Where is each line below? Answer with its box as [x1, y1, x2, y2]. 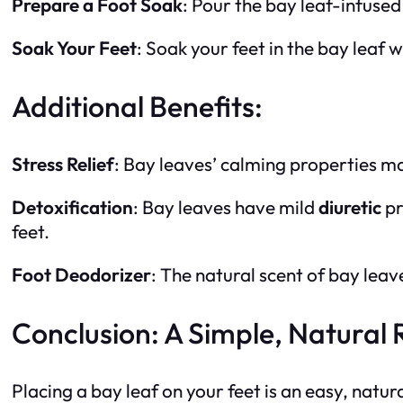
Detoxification [12, 194, 133, 219]
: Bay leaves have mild [133, 194, 318, 219]
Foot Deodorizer [12, 262, 151, 286]
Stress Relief [12, 151, 114, 175]
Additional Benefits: [12, 87, 263, 124]
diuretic [318, 194, 381, 219]
